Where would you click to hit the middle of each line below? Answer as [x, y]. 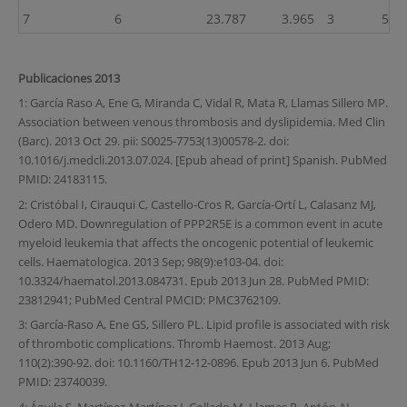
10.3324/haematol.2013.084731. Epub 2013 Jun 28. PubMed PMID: [193, 280]
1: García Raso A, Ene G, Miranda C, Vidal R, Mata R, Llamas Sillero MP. [203, 103]
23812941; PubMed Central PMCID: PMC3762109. [149, 299]
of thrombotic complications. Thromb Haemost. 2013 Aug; [174, 344]
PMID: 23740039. [62, 382]
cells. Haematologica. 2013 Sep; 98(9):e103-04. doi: [150, 261]
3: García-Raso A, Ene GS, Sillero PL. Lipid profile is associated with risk [203, 325]
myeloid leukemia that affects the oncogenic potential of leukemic [195, 242]
